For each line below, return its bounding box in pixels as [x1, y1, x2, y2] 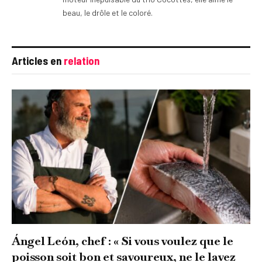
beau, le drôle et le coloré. [63, 8, 153, 18]
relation [64, 54, 99, 68]
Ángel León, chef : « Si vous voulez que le [12, 233, 233, 249]
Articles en [12, 54, 64, 68]
